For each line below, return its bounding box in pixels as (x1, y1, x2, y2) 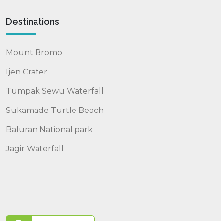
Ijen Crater (6, 67, 47, 76)
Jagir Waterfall (6, 144, 64, 153)
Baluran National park (6, 125, 93, 134)
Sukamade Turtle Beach (6, 106, 104, 115)
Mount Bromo (6, 48, 62, 57)
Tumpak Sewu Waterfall (6, 86, 104, 96)
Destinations (6, 16, 59, 27)
